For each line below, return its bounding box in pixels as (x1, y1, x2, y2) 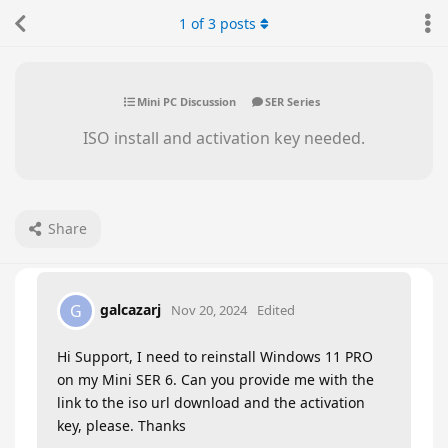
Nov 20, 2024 (171, 300, 247, 319)
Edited (257, 300, 295, 319)
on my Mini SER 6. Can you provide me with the (57, 370, 374, 389)
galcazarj (100, 299, 161, 319)
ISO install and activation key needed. (83, 127, 365, 149)
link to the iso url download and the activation (57, 393, 365, 412)
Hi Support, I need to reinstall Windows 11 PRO (57, 347, 373, 366)
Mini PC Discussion (136, 93, 236, 109)
